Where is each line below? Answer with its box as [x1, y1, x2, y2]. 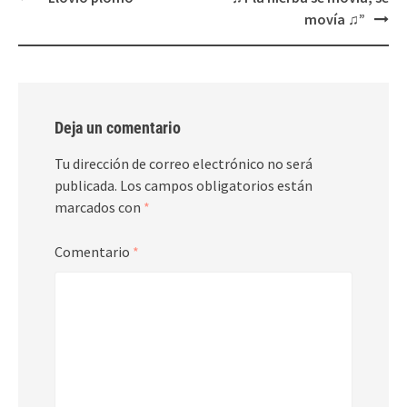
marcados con [55, 197, 144, 216]
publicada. [55, 175, 117, 194]
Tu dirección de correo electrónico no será [55, 154, 313, 173]
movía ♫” [304, 9, 365, 28]
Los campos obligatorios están [120, 175, 313, 194]
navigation [17, 4, 93, 26]
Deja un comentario [55, 117, 181, 137]
